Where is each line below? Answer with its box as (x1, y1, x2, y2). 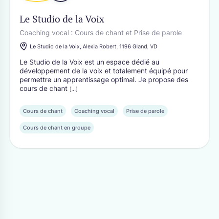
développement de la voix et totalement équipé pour (20, 66, 188, 75)
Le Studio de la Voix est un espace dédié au (20, 58, 159, 66)
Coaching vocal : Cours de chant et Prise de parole (20, 28, 182, 37)
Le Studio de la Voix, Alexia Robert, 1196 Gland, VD (30, 43, 157, 50)
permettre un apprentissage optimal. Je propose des (20, 75, 188, 84)
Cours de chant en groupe (23, 124, 90, 131)
